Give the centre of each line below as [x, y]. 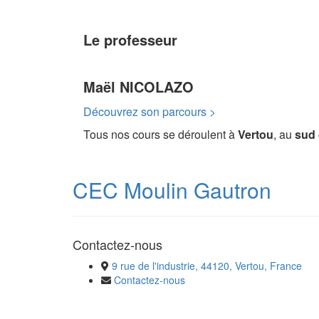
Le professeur [130, 40]
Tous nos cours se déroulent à [161, 135]
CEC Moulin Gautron [172, 190]
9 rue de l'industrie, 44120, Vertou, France [207, 266]
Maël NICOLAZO [138, 87]
